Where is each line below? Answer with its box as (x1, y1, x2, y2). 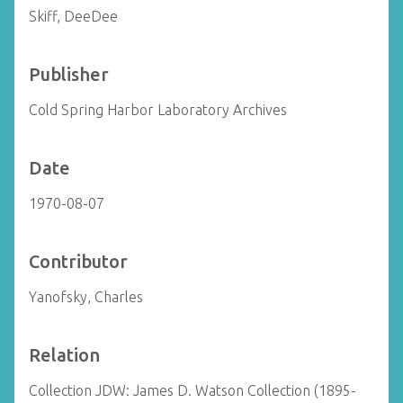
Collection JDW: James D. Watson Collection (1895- (29, 382, 356, 399)
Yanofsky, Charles (29, 289, 143, 305)
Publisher (29, 64, 109, 85)
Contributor (29, 251, 128, 272)
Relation (29, 345, 100, 365)
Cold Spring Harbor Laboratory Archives (29, 102, 287, 118)
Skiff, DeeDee (29, 8, 118, 24)
